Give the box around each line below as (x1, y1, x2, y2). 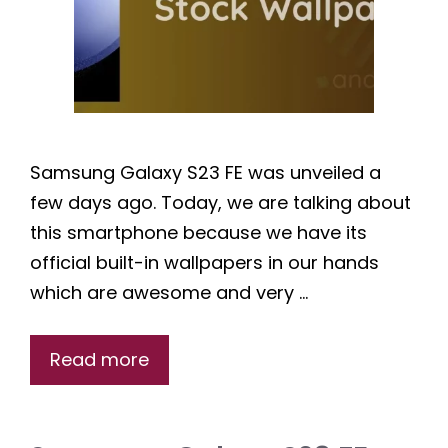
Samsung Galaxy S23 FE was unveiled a (30, 160, 381, 186)
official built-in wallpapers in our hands (30, 250, 379, 276)
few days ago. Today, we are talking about (30, 190, 411, 216)
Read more (50, 347, 149, 373)
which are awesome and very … (30, 280, 308, 306)
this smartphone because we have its (30, 220, 367, 246)
